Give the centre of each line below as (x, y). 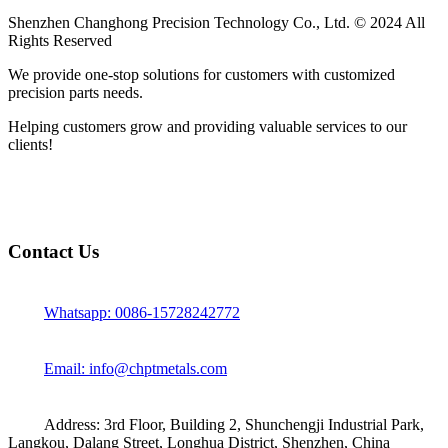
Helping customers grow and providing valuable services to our (207, 127)
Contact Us (53, 252)
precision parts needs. (75, 93)
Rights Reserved (60, 41)
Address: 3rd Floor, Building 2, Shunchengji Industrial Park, (234, 424)
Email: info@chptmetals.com (135, 368)
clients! (30, 145)
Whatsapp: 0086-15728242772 (142, 312)
